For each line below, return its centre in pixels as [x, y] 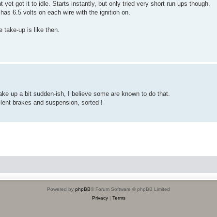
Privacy [100, 198]
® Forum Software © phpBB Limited [130, 189]
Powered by [61, 189]
